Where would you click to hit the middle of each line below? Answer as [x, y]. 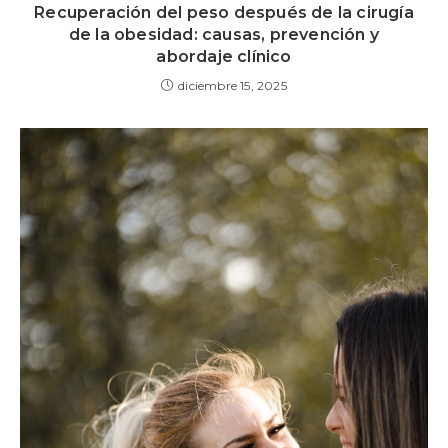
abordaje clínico [224, 57]
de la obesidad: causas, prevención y [224, 35]
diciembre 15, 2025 [232, 86]
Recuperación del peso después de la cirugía [224, 13]
